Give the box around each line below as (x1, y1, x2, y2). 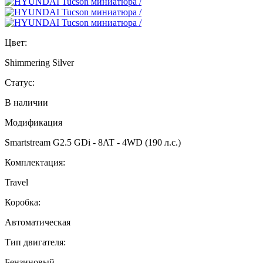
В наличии (5, 97, 48, 108)
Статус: (5, 77, 35, 88)
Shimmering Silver (5, 58, 74, 68)
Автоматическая (5, 217, 70, 228)
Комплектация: (5, 157, 65, 168)
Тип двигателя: (5, 237, 66, 248)
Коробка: (5, 197, 41, 208)
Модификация (5, 117, 62, 128)
